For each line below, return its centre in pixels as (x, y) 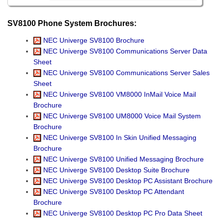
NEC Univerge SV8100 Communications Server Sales (125, 73)
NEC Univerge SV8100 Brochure (93, 40)
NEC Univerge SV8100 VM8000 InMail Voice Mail (118, 94)
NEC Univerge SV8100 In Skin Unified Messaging (119, 137)
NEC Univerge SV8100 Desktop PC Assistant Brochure (127, 181)
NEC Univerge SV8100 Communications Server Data (124, 51)
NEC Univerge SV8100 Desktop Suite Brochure (115, 170)
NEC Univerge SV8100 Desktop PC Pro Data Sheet (122, 213)
